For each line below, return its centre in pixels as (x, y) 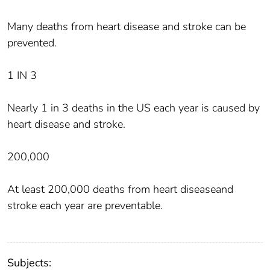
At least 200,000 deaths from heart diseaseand (120, 189)
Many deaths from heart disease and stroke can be (127, 26)
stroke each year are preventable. (85, 205)
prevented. (32, 42)
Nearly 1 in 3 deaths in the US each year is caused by (133, 108)
